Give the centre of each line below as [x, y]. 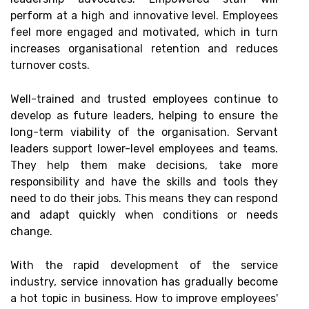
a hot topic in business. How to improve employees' [144, 298]
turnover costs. [50, 65]
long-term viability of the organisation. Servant [144, 132]
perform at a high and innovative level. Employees [144, 16]
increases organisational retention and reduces [144, 49]
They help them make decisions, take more [144, 165]
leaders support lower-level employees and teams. [144, 149]
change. [31, 231]
